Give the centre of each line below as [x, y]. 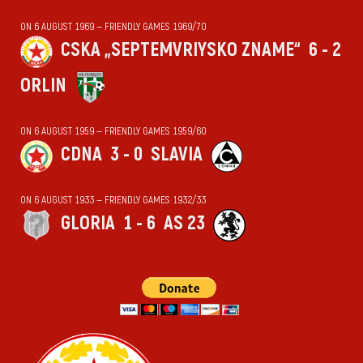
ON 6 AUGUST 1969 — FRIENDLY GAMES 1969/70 [113, 27]
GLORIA [88, 224]
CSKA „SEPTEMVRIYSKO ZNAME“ [181, 50]
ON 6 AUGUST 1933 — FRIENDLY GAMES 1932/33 [113, 201]
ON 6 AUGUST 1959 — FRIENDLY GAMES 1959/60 [113, 132]
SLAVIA [177, 155]
